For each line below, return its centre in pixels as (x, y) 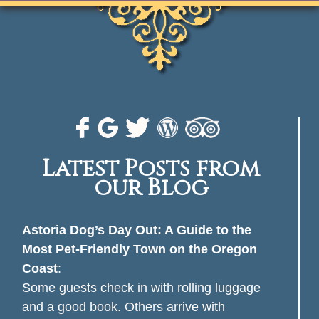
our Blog (151, 189)
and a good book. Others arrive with (123, 307)
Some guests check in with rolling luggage (141, 288)
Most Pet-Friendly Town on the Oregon (139, 250)
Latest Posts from (151, 169)
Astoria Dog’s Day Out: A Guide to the (136, 230)
